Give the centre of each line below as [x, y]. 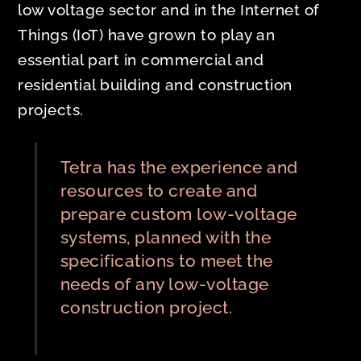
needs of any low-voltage [164, 284]
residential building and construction [155, 84]
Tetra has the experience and [179, 168]
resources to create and [159, 191]
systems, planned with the [166, 238]
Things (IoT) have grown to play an [147, 34]
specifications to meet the [166, 261]
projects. [51, 109]
